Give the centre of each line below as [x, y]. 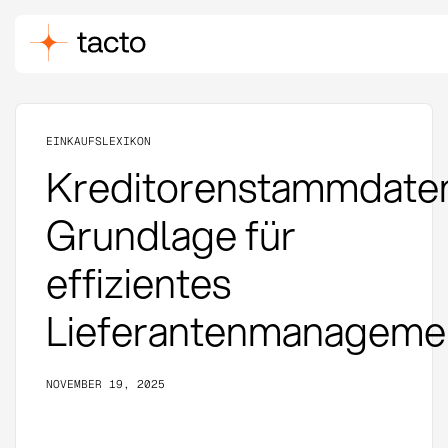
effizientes [138, 282]
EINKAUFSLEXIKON [98, 140]
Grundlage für [170, 234]
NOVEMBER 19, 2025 [105, 383]
